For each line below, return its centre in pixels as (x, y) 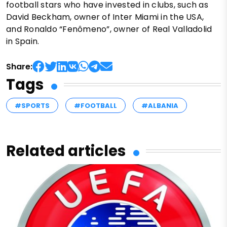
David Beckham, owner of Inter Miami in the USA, (105, 17)
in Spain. (23, 41)
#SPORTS (32, 105)
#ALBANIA (160, 105)
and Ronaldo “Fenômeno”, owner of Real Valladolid (109, 29)
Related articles (66, 151)
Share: (19, 66)
